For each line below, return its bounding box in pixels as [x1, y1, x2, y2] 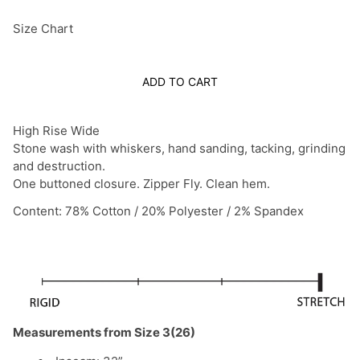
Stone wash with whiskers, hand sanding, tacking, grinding [13, 141, 346, 157]
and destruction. [13, 158, 108, 174]
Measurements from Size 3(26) [13, 325, 195, 341]
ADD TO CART [142, 75, 218, 89]
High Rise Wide [13, 123, 100, 139]
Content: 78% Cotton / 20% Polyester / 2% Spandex [13, 203, 304, 219]
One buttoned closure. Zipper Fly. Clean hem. [13, 176, 270, 192]
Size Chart [13, 21, 73, 37]
